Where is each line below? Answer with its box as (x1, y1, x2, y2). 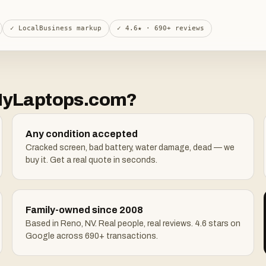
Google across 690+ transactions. (26, 232, 158, 240)
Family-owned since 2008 (26, 205, 143, 215)
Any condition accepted (26, 129, 138, 139)
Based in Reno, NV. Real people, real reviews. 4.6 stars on (26, 219, 240, 228)
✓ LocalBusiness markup (10, 24, 102, 32)
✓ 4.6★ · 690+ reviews (117, 24, 204, 32)
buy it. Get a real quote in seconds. (26, 156, 157, 164)
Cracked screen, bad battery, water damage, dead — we (26, 143, 235, 152)
